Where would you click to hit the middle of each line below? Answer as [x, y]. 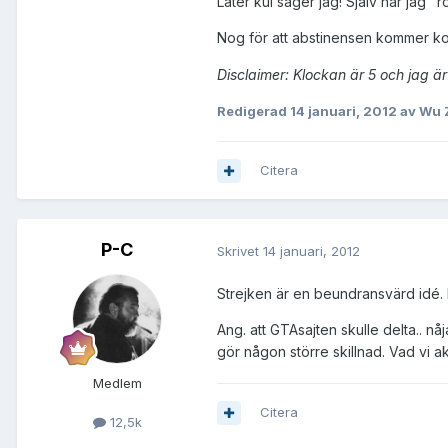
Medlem [117, 383]
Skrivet [240, 250]
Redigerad [253, 110]
